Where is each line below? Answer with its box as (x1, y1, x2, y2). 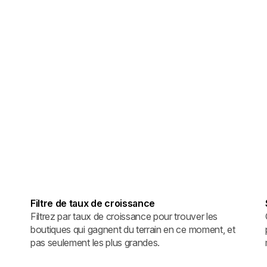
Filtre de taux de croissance (30, 197, 156, 209)
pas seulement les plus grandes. (30, 236, 160, 249)
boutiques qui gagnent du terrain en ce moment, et (30, 223, 235, 235)
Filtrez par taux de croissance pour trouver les (30, 210, 218, 222)
